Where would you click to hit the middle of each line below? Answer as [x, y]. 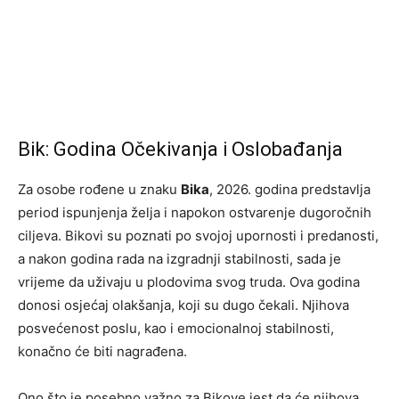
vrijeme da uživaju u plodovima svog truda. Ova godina [189, 282]
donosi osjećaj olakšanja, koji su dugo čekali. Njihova [183, 305]
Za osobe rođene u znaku [99, 190]
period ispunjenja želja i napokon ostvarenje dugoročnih [195, 213]
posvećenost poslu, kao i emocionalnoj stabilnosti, [176, 329]
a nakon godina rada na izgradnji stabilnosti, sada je [179, 259]
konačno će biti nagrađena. [102, 352]
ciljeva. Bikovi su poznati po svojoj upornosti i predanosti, [198, 236]
